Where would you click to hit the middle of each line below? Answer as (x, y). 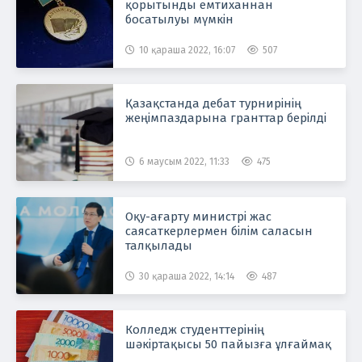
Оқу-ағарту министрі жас (198, 217)
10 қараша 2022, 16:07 (187, 50)
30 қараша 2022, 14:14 (187, 276)
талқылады (159, 246)
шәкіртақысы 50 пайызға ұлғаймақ (228, 344)
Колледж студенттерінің (195, 330)
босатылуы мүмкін (179, 19)
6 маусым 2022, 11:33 (184, 162)
